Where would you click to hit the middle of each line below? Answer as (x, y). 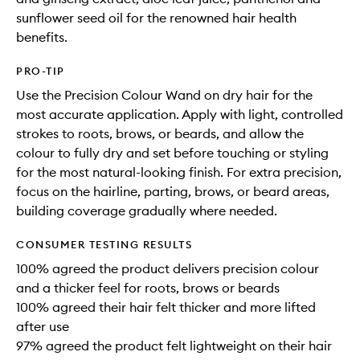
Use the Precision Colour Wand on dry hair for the (164, 95)
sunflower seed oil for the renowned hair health (156, 18)
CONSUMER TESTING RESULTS (104, 245)
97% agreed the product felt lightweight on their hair (174, 346)
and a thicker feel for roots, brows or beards (148, 288)
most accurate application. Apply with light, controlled (180, 115)
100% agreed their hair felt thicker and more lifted (166, 307)
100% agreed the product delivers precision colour (168, 269)
